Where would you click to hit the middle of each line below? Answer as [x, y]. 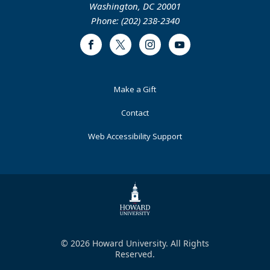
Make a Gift [135, 89]
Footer [40, 90]
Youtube [195, 49]
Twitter [133, 49]
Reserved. [135, 254]
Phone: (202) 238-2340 [135, 20]
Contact [135, 113]
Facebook [109, 49]
